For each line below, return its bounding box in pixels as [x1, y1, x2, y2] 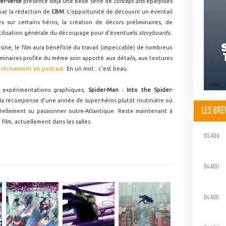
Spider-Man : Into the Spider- [88, 87, 173, 93]
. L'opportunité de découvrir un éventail [64, 9, 173, 15]
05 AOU [204, 130, 219, 141]
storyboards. [139, 30, 172, 36]
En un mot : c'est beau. [65, 66, 128, 72]
